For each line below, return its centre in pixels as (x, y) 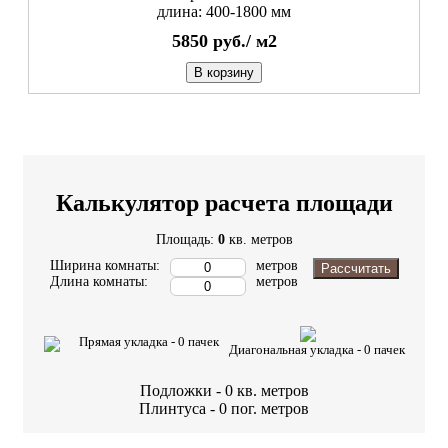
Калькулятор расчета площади (224, 203)
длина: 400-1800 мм (224, 12)
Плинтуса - (179, 409)
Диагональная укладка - (296, 350)
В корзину (224, 73)
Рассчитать (355, 269)
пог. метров (270, 409)
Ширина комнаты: (104, 266)
